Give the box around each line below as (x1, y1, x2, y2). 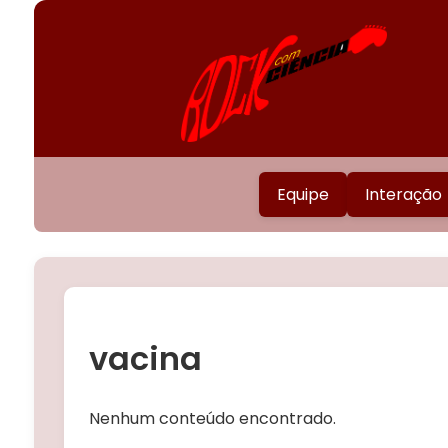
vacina (88, 336, 202, 382)
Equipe (277, 183, 330, 206)
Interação (365, 183, 443, 206)
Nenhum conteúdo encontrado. (88, 406, 336, 430)
